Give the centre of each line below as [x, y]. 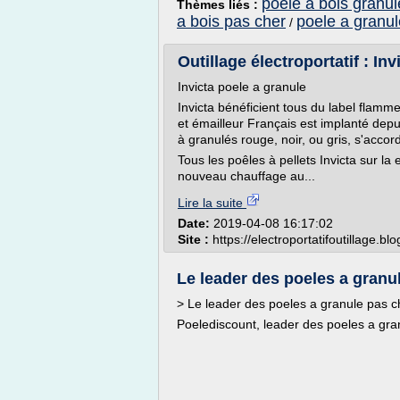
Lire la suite [212, 203]
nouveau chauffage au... [246, 176]
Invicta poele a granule [242, 87]
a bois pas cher [231, 21]
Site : [195, 239]
